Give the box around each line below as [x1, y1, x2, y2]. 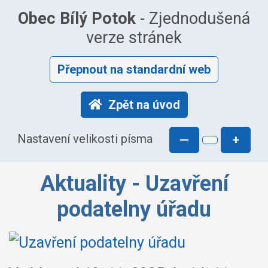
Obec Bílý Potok [18, 9, 136, 28]
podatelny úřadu [57, 197, 211, 222]
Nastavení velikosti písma [17, 132, 153, 147]
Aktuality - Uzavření [39, 171, 229, 196]
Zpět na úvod [108, 98, 180, 112]
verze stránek [86, 28, 182, 47]
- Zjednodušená [136, 9, 250, 28]
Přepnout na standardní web [57, 62, 211, 77]
